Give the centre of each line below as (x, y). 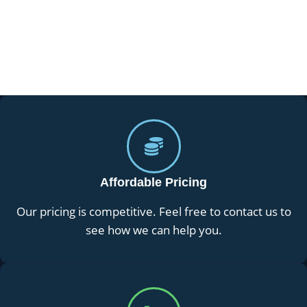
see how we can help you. (153, 230)
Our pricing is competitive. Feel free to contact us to (153, 211)
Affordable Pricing (153, 182)
